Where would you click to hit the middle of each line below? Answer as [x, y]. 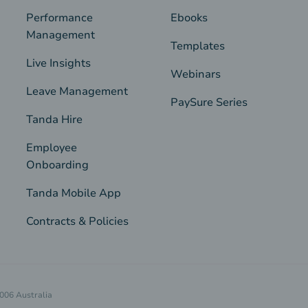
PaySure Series [209, 103]
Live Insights [59, 64]
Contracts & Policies [78, 222]
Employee [52, 148]
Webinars [195, 75]
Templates [197, 46]
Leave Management [77, 92]
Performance [60, 18]
